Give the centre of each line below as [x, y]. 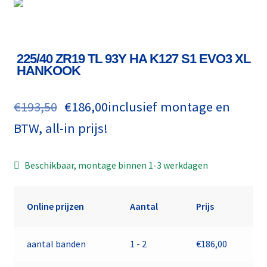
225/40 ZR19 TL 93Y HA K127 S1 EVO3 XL [133, 58]
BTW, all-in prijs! [60, 128]
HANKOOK [48, 70]
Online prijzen [56, 207]
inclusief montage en [169, 106]
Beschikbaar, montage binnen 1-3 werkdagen [117, 165]
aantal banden [57, 244]
